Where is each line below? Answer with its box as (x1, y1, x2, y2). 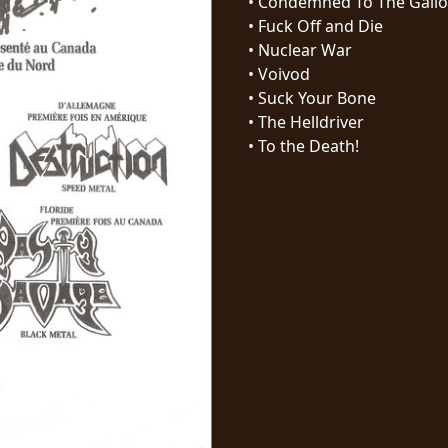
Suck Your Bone (258, 86, 376, 109)
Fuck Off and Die (258, 14, 383, 37)
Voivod (258, 62, 310, 85)
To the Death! (258, 134, 359, 157)
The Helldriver (258, 110, 364, 133)
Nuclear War (258, 38, 352, 61)
